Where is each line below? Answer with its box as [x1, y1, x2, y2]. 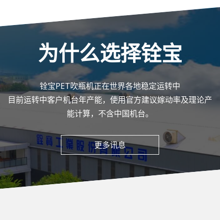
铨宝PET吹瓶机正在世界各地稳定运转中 [40, 80, 180, 91]
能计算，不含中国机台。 [67, 108, 153, 119]
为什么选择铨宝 [38, 38, 182, 67]
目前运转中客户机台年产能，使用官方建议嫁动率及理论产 [8, 94, 212, 105]
